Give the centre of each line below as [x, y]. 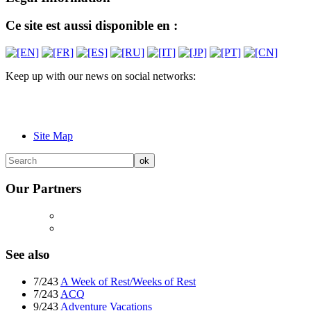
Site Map [53, 136]
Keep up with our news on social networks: [101, 76]
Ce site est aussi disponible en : [92, 26]
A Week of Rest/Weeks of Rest [128, 282]
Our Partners [43, 188]
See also [28, 255]
